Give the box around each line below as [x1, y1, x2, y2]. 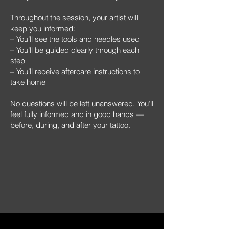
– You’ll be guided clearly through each [10, 45, 139, 55]
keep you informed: [10, 24, 75, 33]
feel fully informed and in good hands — [10, 109, 144, 119]
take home [10, 77, 45, 87]
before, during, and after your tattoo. [10, 120, 130, 130]
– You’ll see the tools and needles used [10, 34, 140, 44]
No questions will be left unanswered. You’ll [10, 99, 153, 108]
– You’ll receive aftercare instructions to [10, 66, 140, 76]
